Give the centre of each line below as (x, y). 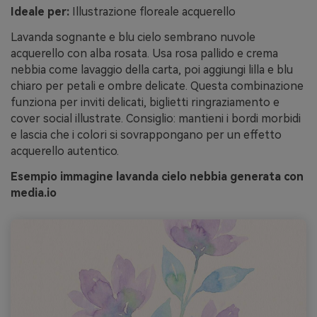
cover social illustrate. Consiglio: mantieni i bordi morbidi (156, 119)
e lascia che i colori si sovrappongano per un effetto (146, 135)
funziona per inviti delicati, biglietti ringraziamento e (145, 103)
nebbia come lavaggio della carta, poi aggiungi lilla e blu (152, 70)
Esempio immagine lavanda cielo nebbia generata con (157, 176)
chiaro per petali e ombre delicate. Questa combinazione (157, 86)
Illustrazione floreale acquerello (152, 12)
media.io (34, 192)
